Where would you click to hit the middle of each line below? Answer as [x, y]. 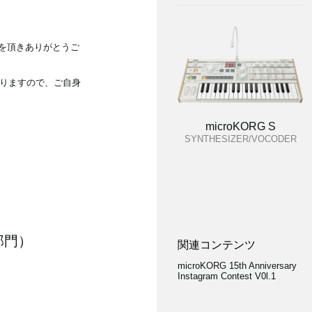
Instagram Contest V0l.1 [227, 276]
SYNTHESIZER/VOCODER [240, 139]
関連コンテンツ [217, 245]
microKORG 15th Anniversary [237, 266]
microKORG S [240, 126]
